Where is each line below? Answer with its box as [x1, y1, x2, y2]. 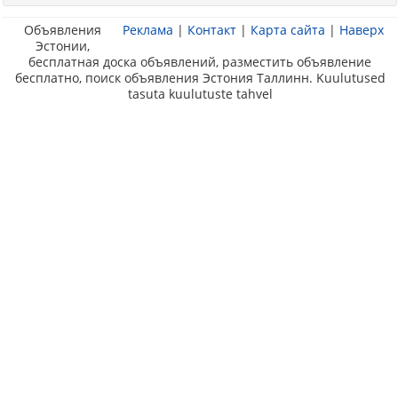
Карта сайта [251, 21, 325, 38]
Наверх [339, 21, 384, 38]
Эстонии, [36, 37, 90, 54]
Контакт [187, 21, 236, 38]
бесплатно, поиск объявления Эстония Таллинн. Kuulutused [14, 69, 386, 86]
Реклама [123, 21, 173, 38]
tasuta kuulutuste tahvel [127, 85, 273, 102]
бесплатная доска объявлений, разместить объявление [28, 53, 371, 70]
